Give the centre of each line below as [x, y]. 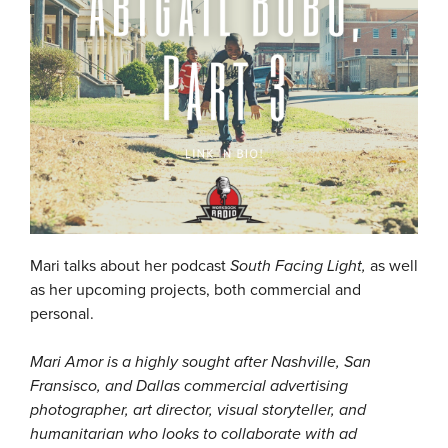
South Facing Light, [298, 265]
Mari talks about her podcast [130, 265]
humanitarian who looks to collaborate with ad [193, 433]
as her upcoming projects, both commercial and [195, 289]
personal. [62, 313]
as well [392, 265]
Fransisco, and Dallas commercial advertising [189, 385]
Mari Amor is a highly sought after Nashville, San [200, 361]
